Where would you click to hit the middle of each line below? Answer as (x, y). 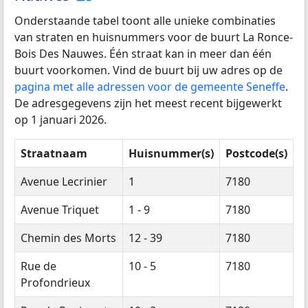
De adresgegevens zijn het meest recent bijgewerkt (148, 103)
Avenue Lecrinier (64, 182)
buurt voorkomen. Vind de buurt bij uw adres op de (148, 70)
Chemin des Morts (68, 238)
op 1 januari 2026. (60, 120)
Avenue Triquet (60, 210)
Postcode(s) (256, 154)
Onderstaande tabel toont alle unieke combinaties (145, 21)
